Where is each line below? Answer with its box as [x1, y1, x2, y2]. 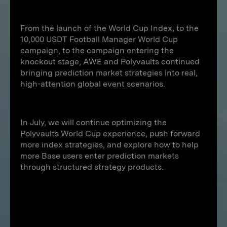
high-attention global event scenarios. [20, 79, 165, 89]
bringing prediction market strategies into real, [20, 68, 198, 78]
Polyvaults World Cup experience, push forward [20, 129, 200, 138]
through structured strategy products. [20, 162, 164, 172]
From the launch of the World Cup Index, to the [20, 23, 199, 33]
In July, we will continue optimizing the [20, 118, 167, 127]
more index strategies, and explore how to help [20, 140, 199, 149]
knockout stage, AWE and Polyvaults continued [20, 57, 200, 66]
